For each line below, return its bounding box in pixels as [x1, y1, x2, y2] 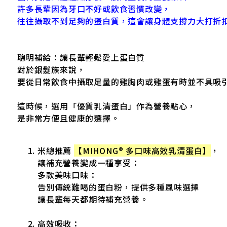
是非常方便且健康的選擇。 [17, 111, 120, 124]
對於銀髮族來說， [17, 63, 86, 75]
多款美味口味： [37, 168, 97, 181]
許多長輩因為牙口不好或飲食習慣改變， [17, 2, 171, 15]
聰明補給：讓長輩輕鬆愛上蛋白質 [17, 51, 145, 63]
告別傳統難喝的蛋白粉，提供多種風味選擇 [37, 180, 200, 193]
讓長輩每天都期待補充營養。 [37, 193, 148, 205]
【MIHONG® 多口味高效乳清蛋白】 [74, 144, 211, 157]
